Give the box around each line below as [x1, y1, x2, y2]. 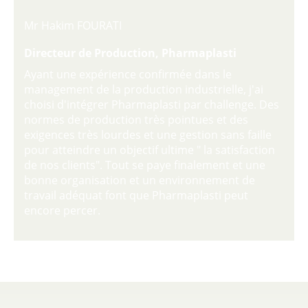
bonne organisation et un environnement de [24, 173, 255, 188]
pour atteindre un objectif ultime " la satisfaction [24, 142, 275, 157]
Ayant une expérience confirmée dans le [24, 67, 232, 82]
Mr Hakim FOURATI [24, 18, 122, 33]
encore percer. [24, 203, 100, 218]
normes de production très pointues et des [24, 112, 248, 127]
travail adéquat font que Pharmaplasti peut [24, 188, 248, 203]
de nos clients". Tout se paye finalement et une [24, 157, 265, 173]
